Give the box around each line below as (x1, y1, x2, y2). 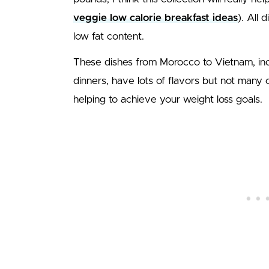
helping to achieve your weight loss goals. (73, 94, 262, 104)
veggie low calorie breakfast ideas (73, 12, 238, 23)
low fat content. (73, 31, 144, 41)
